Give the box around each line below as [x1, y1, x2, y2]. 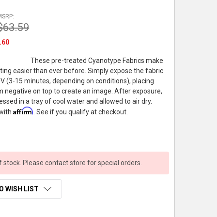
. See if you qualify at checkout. [33, 108, 128, 116]
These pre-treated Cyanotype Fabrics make [31, 56, 164, 64]
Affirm [13, 106, 34, 115]
